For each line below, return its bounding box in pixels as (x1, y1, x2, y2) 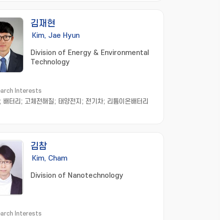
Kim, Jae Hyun (32, 31, 80, 40)
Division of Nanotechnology (30, 171, 123, 180)
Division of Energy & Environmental (30, 49, 149, 57)
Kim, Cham (32, 154, 67, 163)
